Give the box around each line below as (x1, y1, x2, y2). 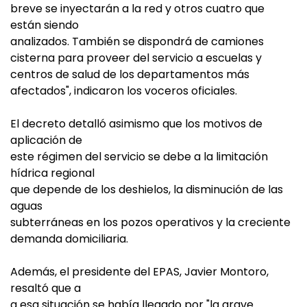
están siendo (10, 17, 79, 33)
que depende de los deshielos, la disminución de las (10, 182, 283, 197)
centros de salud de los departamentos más (10, 66, 249, 82)
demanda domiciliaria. (10, 231, 128, 247)
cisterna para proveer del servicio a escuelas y (10, 50, 262, 66)
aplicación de (10, 132, 82, 148)
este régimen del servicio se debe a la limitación (10, 149, 268, 164)
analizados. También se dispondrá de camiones (10, 34, 264, 49)
